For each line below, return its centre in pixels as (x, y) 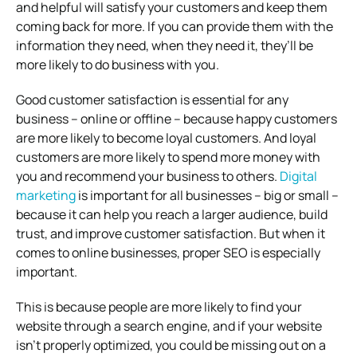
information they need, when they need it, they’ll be (165, 45)
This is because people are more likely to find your (159, 306)
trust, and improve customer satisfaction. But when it (171, 233)
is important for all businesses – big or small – (207, 195)
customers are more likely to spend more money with (168, 157)
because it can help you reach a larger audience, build (172, 214)
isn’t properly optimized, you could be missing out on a (171, 345)
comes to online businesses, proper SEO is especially (168, 252)
